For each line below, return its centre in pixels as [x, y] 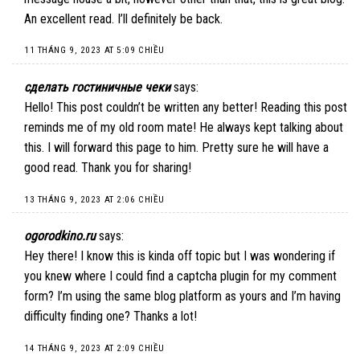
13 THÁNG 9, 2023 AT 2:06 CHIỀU [94, 199]
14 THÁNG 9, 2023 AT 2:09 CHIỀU [94, 349]
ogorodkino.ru [60, 236]
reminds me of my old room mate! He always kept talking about [184, 128]
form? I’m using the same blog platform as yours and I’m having [182, 297]
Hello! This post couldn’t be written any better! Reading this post [186, 108]
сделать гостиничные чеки [97, 88]
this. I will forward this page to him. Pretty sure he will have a [176, 148]
